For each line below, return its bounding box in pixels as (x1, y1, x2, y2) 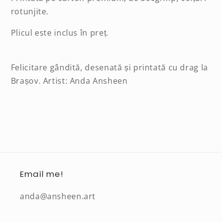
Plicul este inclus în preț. (10, 27, 109, 38)
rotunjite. (10, 6, 49, 17)
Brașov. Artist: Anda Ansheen (10, 75, 128, 86)
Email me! (20, 167, 63, 180)
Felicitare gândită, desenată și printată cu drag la (10, 61, 208, 73)
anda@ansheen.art (20, 190, 96, 202)
